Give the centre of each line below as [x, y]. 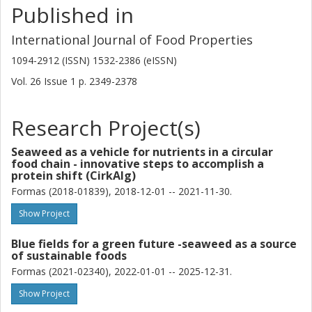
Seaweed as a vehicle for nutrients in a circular [142, 152]
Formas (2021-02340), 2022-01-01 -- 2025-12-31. [122, 271]
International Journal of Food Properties [132, 40]
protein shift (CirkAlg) [73, 175]
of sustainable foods [69, 256]
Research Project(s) [106, 128]
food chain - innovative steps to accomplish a [138, 164]
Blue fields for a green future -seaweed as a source [154, 244]
